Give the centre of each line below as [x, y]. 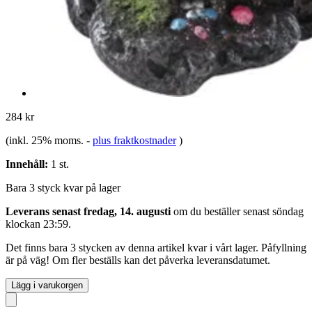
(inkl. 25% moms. [46, 140]
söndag [288, 211]
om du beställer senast [221, 211]
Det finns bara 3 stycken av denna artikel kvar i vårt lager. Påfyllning [156, 247]
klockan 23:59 [37, 224]
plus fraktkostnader [134, 140]
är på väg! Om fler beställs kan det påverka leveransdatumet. [138, 260]
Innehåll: [27, 164]
